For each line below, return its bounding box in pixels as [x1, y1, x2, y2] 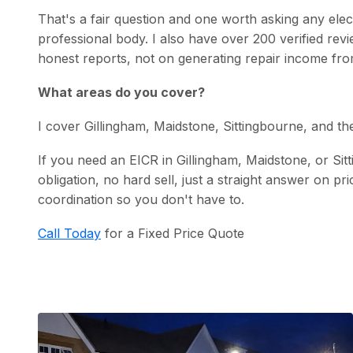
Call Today [38, 225, 101, 241]
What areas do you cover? [38, 84, 205, 100]
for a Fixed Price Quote [101, 225, 244, 241]
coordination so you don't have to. [38, 191, 244, 207]
